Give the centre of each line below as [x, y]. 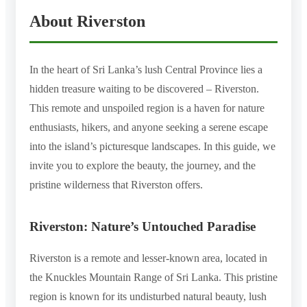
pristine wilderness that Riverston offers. [116, 184]
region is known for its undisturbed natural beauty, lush [148, 296]
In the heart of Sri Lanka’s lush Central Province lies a [146, 69]
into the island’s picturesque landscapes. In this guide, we [152, 146]
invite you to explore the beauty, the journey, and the [143, 165]
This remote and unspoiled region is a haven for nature [147, 108]
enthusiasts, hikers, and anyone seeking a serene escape [149, 127]
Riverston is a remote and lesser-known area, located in [148, 258]
